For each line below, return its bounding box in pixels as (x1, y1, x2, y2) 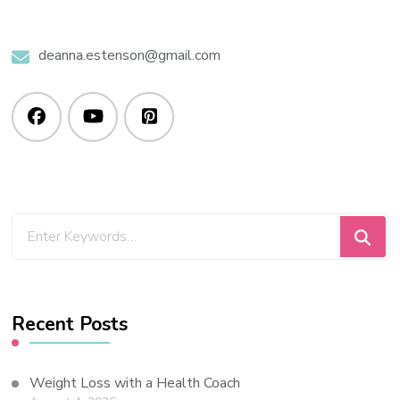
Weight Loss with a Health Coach (29, 373, 241, 394)
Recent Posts (12, 311, 129, 338)
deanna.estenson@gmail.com (38, 46, 221, 66)
